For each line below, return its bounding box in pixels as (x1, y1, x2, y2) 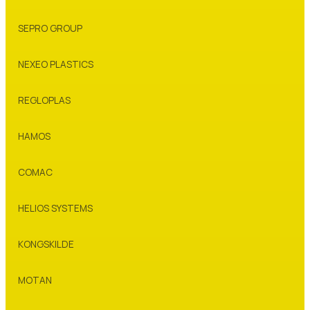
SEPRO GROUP (18, 21, 82, 35)
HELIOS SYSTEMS (18, 201, 93, 215)
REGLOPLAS (18, 93, 71, 107)
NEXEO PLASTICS (18, 57, 93, 71)
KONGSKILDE (18, 237, 74, 250)
